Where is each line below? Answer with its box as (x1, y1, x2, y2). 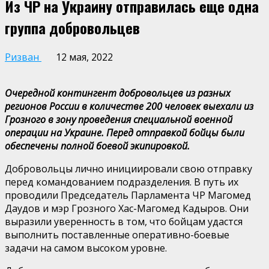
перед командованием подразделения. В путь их (5, 175, 238, 189)
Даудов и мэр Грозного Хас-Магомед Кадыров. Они (5, 201, 249, 215)
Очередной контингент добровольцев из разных (5, 86, 231, 100)
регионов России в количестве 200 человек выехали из (5, 99, 253, 113)
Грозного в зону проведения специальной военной (5, 112, 232, 126)
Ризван (5, 50, 41, 64)
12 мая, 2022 (53, 50, 113, 64)
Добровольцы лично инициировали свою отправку (5, 162, 252, 175)
